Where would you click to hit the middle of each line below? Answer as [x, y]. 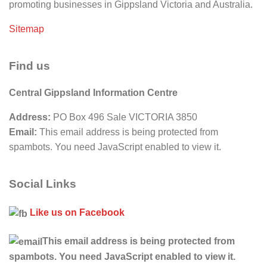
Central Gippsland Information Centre [93, 93]
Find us [30, 66]
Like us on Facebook [77, 213]
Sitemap [27, 29]
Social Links [43, 184]
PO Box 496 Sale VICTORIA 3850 [124, 117]
